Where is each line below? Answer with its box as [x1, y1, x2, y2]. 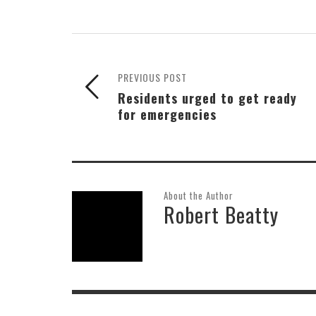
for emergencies [118, 104, 217, 123]
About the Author [164, 188, 233, 202]
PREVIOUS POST [118, 69, 187, 85]
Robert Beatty [164, 198, 279, 229]
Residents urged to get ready [118, 87, 297, 107]
